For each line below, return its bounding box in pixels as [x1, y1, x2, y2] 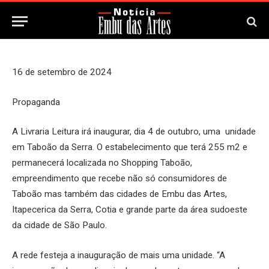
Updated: [100, 13, 129, 21]
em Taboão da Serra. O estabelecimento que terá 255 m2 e [12, 142, 247, 153]
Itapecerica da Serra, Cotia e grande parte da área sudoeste [12, 204, 247, 216]
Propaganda [12, 96, 60, 107]
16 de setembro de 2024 [12, 67, 112, 77]
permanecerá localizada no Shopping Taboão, [12, 157, 192, 169]
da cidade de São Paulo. [12, 220, 107, 231]
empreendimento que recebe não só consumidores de [12, 173, 227, 184]
